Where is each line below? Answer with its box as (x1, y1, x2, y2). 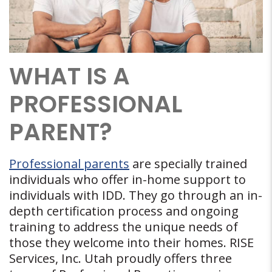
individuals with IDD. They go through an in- (9, 187, 262, 204)
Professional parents (9, 155, 129, 172)
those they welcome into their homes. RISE (9, 234, 254, 251)
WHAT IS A (9, 59, 130, 93)
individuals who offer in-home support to (9, 171, 246, 188)
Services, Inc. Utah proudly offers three (9, 250, 232, 267)
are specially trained (129, 155, 247, 172)
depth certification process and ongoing (9, 203, 239, 220)
